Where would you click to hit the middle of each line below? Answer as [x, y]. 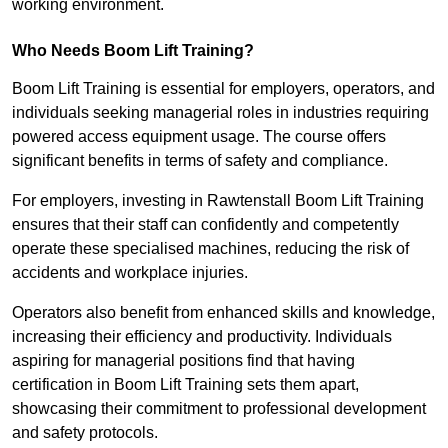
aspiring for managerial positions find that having [183, 361]
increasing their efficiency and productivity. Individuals [202, 337]
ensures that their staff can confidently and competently [205, 225]
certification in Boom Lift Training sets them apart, [185, 385]
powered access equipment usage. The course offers [199, 137]
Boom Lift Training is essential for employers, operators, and [223, 89]
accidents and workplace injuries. [130, 273]
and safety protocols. [85, 433]
